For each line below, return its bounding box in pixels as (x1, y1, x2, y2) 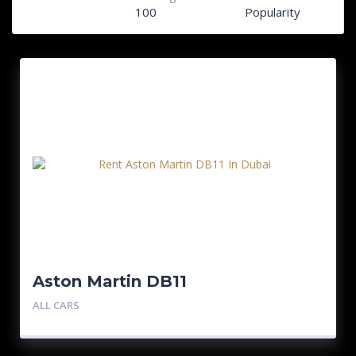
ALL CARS (33, 298, 80, 312)
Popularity (245, 4, 301, 20)
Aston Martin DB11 (33, 272, 188, 291)
